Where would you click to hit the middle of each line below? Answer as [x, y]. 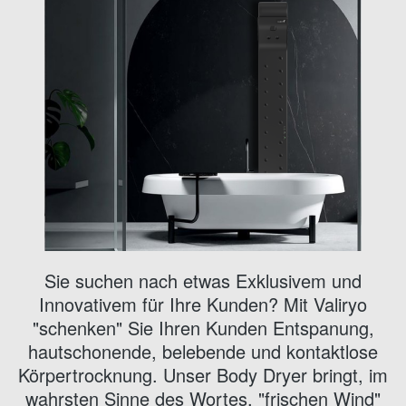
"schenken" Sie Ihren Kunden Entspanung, [203, 328]
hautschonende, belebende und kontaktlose [203, 352]
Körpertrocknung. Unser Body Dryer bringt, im [203, 375]
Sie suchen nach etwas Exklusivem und [203, 281]
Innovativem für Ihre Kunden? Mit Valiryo [203, 304]
